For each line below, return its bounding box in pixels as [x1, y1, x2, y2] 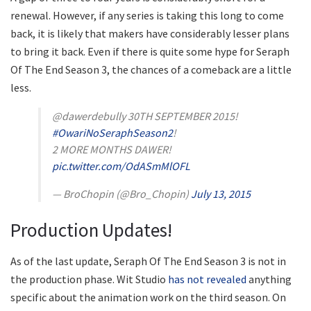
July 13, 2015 [191, 186, 251, 201]
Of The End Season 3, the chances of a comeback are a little [10, 62, 292, 76]
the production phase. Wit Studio [10, 271, 168, 286]
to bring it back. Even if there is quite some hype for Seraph [10, 44, 289, 58]
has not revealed [168, 271, 246, 286]
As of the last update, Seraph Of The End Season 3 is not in [10, 253, 286, 268]
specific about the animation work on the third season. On [10, 289, 286, 304]
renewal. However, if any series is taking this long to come [10, 8, 284, 22]
